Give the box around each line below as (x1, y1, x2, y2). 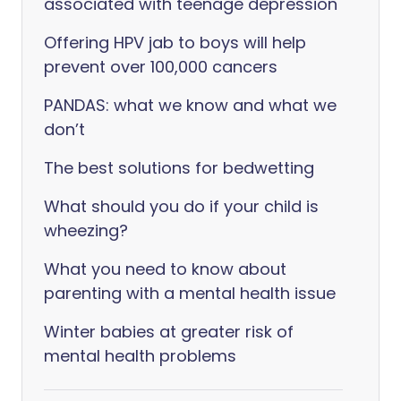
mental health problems (44, 345, 236, 367)
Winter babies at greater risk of (44, 320, 294, 343)
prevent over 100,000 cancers (44, 55, 277, 78)
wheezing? (44, 219, 128, 242)
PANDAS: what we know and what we (44, 94, 337, 116)
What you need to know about (44, 258, 286, 280)
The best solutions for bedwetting (44, 157, 314, 179)
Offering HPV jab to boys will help (44, 31, 306, 54)
